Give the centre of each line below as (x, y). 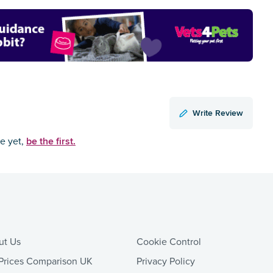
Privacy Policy (166, 262)
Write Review (218, 113)
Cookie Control (169, 242)
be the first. (51, 141)
